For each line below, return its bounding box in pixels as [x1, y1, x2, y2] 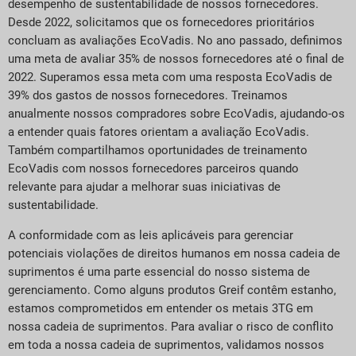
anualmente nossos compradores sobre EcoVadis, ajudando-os [8, 106, 345, 122]
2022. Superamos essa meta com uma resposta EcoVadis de [8, 70, 332, 85]
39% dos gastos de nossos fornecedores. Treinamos [8, 88, 288, 103]
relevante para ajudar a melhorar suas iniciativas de [8, 180, 281, 195]
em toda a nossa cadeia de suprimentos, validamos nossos [8, 337, 324, 352]
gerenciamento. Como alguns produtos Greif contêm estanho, [8, 282, 336, 297]
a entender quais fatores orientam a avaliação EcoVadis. [8, 125, 309, 140]
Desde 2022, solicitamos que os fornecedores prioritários [8, 15, 315, 30]
